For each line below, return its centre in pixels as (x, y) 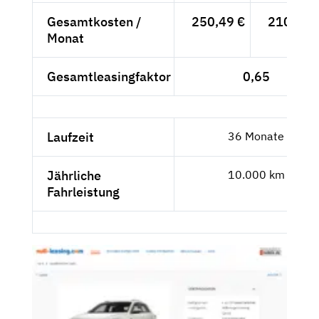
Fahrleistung (83, 192)
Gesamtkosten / (94, 21)
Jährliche (74, 175)
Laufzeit (70, 137)
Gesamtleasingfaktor (109, 76)
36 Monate (256, 136)
